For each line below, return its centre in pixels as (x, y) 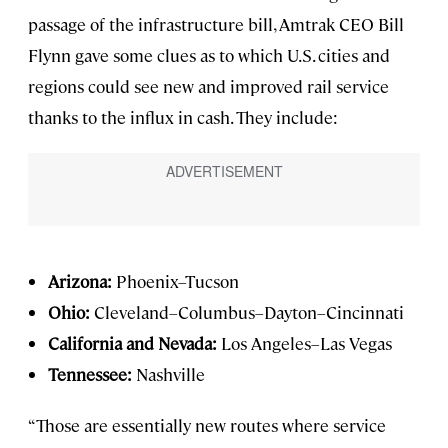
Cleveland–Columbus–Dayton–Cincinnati (247, 311)
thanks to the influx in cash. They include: (183, 117)
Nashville (168, 373)
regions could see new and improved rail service (208, 86)
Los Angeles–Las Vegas (304, 342)
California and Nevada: (132, 342)
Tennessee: (90, 373)
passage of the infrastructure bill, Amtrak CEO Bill (216, 24)
